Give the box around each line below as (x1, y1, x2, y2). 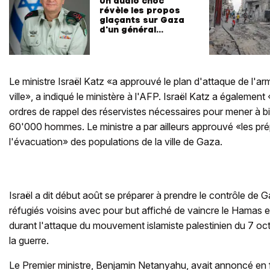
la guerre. (9, 234, 49, 246)
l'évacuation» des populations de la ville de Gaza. (9, 135, 222, 148)
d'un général (99, 24, 156, 35)
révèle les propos (99, 4, 180, 16)
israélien (99, 33, 139, 45)
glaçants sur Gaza (99, 14, 184, 25)
